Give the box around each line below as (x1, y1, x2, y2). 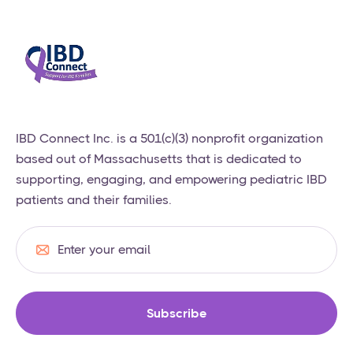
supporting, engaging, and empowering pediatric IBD (16, 171, 327, 187)
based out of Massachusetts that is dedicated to (16, 150, 302, 166)
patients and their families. (16, 191, 172, 207)
